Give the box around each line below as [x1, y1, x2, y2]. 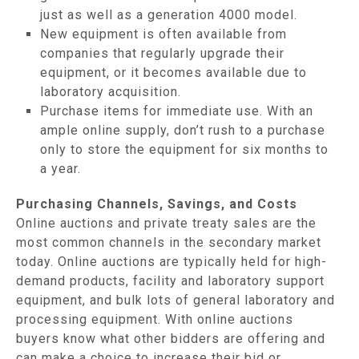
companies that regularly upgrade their [40, 46, 284, 61]
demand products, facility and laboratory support [16, 273, 325, 288]
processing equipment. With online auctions [16, 312, 293, 327]
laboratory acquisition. [40, 84, 181, 99]
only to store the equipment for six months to [40, 142, 329, 157]
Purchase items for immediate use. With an [40, 103, 313, 119]
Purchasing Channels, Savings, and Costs [16, 196, 297, 212]
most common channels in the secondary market [16, 235, 321, 250]
